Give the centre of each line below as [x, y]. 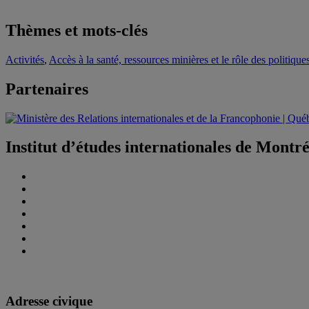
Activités [25, 59]
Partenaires [47, 89]
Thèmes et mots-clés [77, 30]
